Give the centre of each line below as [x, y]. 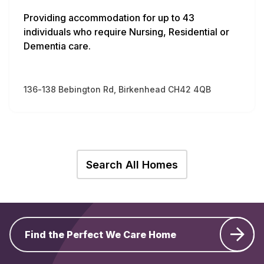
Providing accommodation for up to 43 [109, 17]
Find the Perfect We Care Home [100, 235]
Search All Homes [132, 164]
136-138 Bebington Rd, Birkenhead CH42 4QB [117, 89]
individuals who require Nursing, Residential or [126, 32]
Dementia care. [57, 46]
